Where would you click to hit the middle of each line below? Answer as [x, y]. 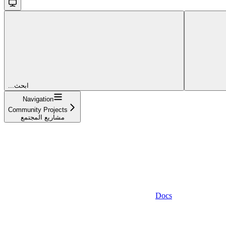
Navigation [38, 99]
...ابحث [21, 86]
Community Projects [38, 110]
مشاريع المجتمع [42, 118]
